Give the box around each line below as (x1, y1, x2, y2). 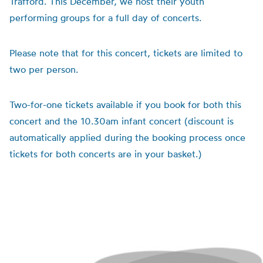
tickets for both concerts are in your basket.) (9, 148, 201, 160)
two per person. (9, 63, 78, 75)
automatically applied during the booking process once (9, 131, 245, 143)
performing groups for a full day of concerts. (9, 12, 201, 23)
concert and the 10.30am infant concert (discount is (9, 115, 234, 127)
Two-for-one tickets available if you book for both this (9, 99, 241, 110)
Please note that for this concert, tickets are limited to (9, 47, 242, 59)
